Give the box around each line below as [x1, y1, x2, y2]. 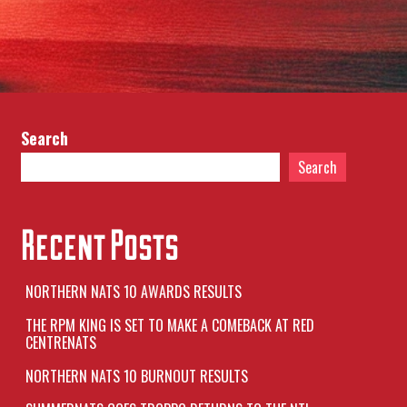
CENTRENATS [25, 332, 96, 353]
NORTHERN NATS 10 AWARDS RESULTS [25, 281, 242, 303]
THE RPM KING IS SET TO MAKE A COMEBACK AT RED [25, 314, 314, 336]
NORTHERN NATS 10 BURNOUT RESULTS [25, 365, 248, 387]
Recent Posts [20, 220, 179, 268]
